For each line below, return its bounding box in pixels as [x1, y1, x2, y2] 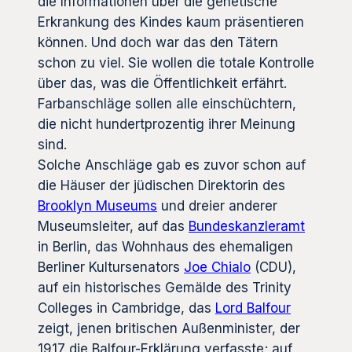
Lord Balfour [215, 300, 291, 317]
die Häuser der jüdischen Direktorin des [38, 178, 285, 194]
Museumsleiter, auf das [38, 218, 189, 235]
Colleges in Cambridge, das [38, 300, 215, 317]
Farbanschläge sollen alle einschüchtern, [38, 96, 296, 112]
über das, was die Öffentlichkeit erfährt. [38, 75, 287, 92]
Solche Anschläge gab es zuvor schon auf [38, 157, 306, 174]
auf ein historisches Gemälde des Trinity [38, 280, 291, 296]
